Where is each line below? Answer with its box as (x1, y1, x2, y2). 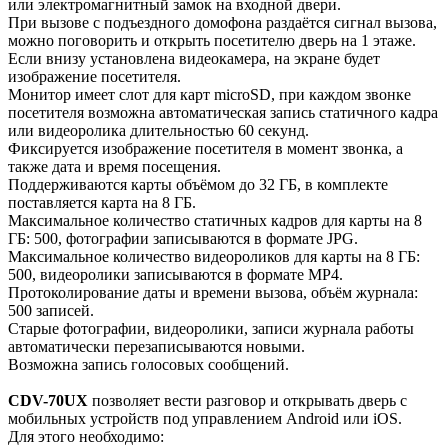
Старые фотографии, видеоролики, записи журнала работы (8, 320, 414, 338)
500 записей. (8, 302, 94, 320)
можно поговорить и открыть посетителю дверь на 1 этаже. (8, 32, 416, 50)
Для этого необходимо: (8, 428, 164, 446)
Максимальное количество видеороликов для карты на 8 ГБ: (8, 248, 420, 266)
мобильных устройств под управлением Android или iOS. (8, 410, 402, 428)
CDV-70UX (8, 392, 88, 410)
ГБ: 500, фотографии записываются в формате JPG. (8, 230, 358, 248)
